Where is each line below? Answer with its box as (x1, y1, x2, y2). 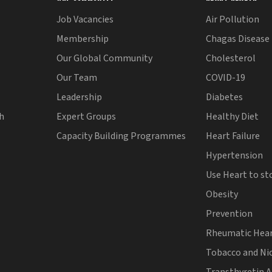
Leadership (56, 90, 102, 104)
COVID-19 (206, 70, 246, 84)
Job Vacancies (56, 12, 114, 26)
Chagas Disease (206, 32, 270, 46)
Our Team (56, 70, 97, 84)
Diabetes (206, 90, 243, 104)
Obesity (206, 187, 239, 201)
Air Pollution (206, 12, 260, 26)
